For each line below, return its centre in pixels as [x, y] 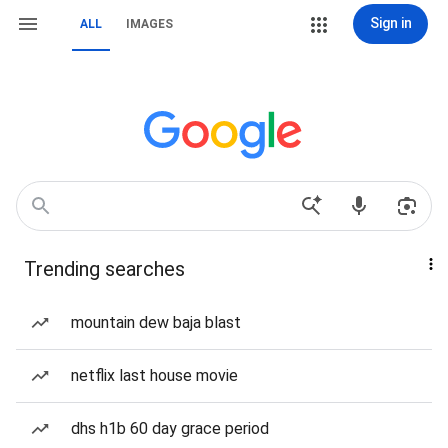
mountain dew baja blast [156, 322]
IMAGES [149, 24]
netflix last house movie [154, 375]
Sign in [390, 23]
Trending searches [104, 269]
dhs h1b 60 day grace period [170, 428]
